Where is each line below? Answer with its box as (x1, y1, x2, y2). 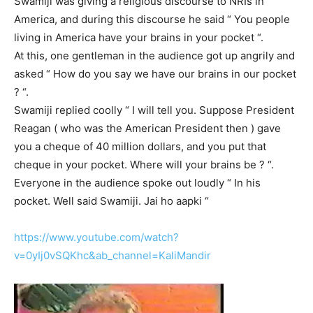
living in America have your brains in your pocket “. (14, 31, 263, 45)
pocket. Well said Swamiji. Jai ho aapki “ (14, 194, 209, 208)
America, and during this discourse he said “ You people (14, 13, 290, 27)
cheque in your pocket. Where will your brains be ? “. (14, 158, 274, 172)
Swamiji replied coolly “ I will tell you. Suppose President (14, 103, 294, 117)
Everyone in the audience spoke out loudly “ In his (14, 176, 261, 190)
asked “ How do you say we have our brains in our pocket (14, 67, 296, 81)
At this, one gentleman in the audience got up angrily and (14, 49, 295, 63)
